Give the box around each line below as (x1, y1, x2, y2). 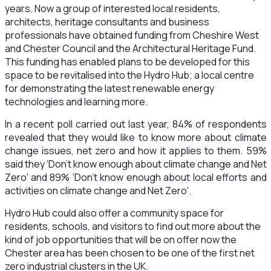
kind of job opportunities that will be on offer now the (4, 233, 237, 246)
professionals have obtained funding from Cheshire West (4, 28, 259, 42)
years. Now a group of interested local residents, (4, 2, 220, 15)
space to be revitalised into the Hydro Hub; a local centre (4, 68, 254, 82)
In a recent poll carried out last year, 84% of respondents (4, 117, 267, 131)
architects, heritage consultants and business (4, 15, 209, 28)
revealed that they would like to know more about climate (4, 131, 267, 144)
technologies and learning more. (4, 95, 148, 108)
